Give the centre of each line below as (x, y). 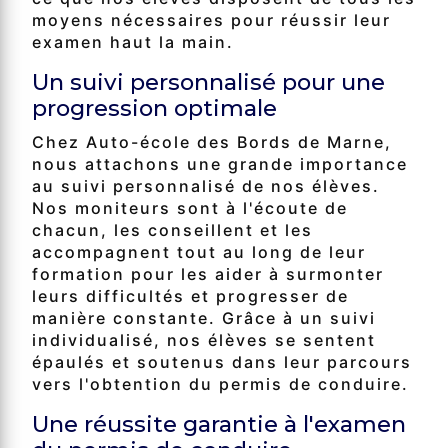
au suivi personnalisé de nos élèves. (206, 185)
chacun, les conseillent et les (172, 229)
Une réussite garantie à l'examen (219, 423)
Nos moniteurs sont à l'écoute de (190, 207)
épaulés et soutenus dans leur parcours (222, 361)
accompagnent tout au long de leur (199, 251)
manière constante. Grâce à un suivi (204, 317)
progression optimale (154, 107)
